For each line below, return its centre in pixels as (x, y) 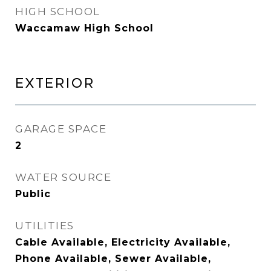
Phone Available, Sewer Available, (113, 259)
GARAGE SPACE (61, 129)
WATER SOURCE (63, 177)
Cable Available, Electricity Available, (123, 242)
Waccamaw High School (84, 28)
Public (33, 194)
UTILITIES (45, 226)
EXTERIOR (55, 83)
